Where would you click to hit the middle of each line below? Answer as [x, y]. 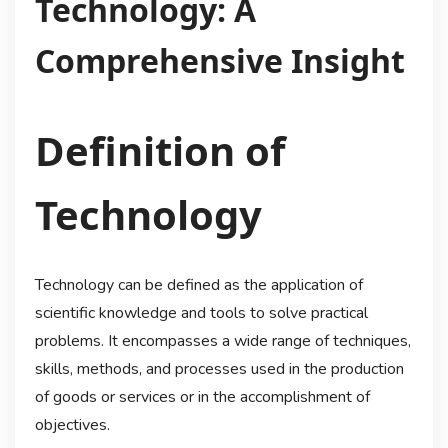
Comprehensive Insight [219, 60]
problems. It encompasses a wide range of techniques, [222, 340]
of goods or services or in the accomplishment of [202, 396]
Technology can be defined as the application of [198, 284]
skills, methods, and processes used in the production [219, 368]
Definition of [159, 150]
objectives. [72, 424]
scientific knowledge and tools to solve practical [201, 312]
